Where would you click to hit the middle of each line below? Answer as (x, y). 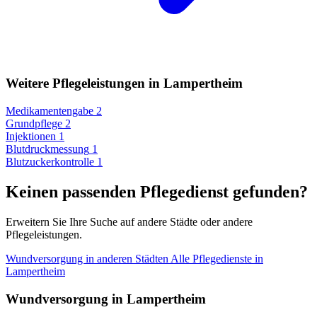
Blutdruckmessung (47, 149)
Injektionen (31, 136)
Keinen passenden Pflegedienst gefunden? (157, 191)
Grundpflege (34, 123)
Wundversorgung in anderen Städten (88, 258)
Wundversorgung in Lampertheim (106, 299)
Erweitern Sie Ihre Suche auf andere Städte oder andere (129, 221)
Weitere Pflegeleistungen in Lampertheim (124, 83)
